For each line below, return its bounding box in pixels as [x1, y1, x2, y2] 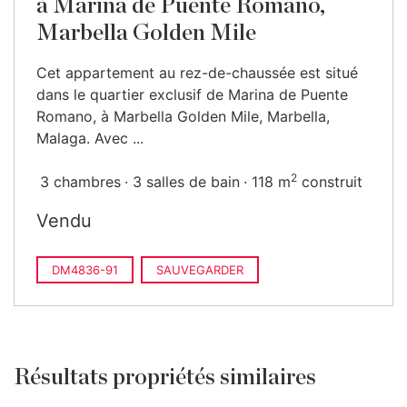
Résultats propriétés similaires [14, 366, 316, 389]
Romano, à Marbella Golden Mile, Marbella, [36, 107, 330, 125]
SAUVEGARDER [156, 263, 243, 277]
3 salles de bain [133, 173, 240, 191]
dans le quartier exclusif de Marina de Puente [36, 85, 348, 104]
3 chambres [40, 173, 121, 191]
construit [297, 173, 362, 191]
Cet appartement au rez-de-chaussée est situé [36, 64, 358, 82]
